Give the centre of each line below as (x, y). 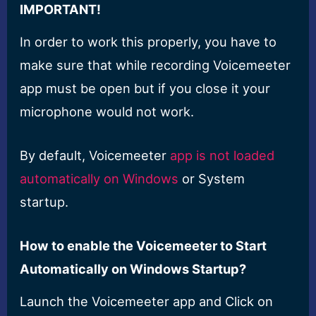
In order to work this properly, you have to (148, 41)
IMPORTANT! (61, 9)
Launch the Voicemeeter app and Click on (147, 301)
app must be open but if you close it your (145, 88)
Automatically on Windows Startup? (133, 269)
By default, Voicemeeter (95, 155)
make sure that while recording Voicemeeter (156, 65)
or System (212, 178)
